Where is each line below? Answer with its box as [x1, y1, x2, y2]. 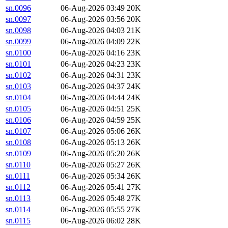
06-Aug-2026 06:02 [61, 216, 125, 225]
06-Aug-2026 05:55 [61, 205, 125, 214]
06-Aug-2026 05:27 [61, 160, 125, 169]
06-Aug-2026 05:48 [61, 194, 125, 203]
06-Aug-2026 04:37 [61, 82, 125, 91]
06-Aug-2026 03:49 [61, 4, 125, 13]
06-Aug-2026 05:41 [61, 183, 125, 192]
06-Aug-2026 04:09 [61, 37, 125, 46]
